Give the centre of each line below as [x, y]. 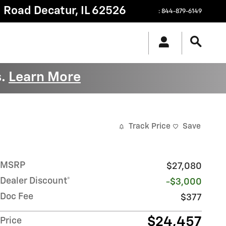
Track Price [150, 127]
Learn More [45, 77]
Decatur [54, 11]
